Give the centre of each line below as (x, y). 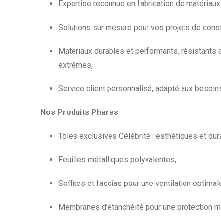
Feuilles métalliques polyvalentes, (117, 160)
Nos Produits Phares (79, 112)
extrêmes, (75, 65)
